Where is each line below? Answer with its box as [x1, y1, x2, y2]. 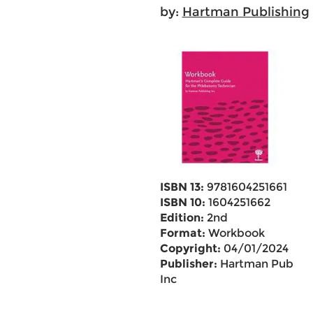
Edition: [159, 211, 204, 224]
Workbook [205, 226, 265, 240]
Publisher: [159, 257, 217, 270]
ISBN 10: [159, 196, 205, 209]
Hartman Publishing [182, 4, 310, 20]
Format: [159, 226, 205, 240]
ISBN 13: [159, 180, 204, 194]
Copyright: [159, 242, 221, 255]
